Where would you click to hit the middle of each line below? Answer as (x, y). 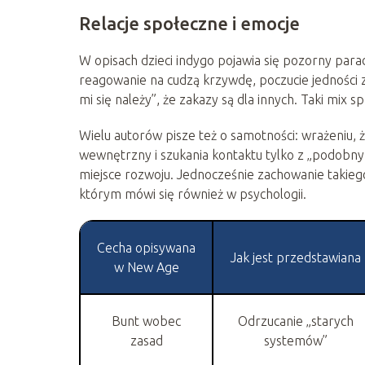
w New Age (146, 267)
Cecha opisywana (146, 247)
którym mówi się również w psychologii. (193, 193)
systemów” (296, 340)
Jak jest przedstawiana (296, 257)
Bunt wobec (146, 321)
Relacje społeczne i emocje (189, 23)
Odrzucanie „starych (296, 321)
